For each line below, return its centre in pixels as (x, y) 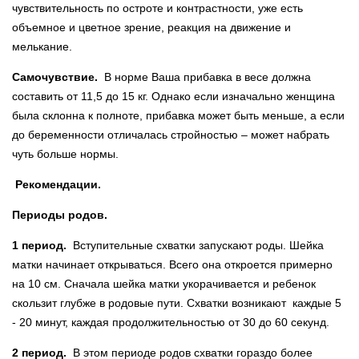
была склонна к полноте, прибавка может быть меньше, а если (178, 115)
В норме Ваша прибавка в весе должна (206, 77)
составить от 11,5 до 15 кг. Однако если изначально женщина (173, 96)
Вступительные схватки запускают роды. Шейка (197, 245)
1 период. (41, 245)
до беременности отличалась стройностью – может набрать (171, 134)
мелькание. (42, 46)
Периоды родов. (60, 214)
